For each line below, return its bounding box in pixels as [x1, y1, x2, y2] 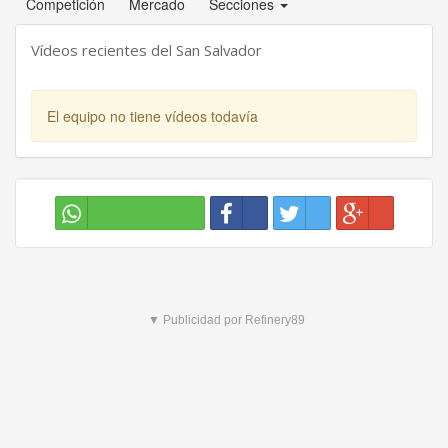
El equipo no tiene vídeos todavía [47, 106, 258, 126]
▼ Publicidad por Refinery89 [148, 313, 305, 327]
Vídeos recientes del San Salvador [31, 40, 262, 60]
